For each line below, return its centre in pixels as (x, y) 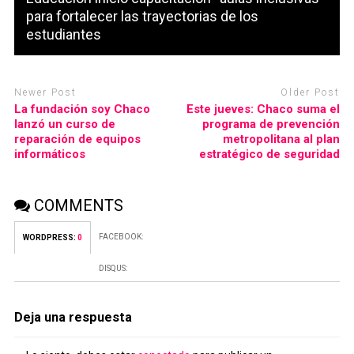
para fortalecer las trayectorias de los (142, 17)
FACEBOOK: (121, 236)
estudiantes (63, 35)
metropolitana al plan (282, 139)
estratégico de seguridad (270, 154)
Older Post (311, 93)
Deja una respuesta (73, 317)
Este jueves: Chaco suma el (264, 109)
